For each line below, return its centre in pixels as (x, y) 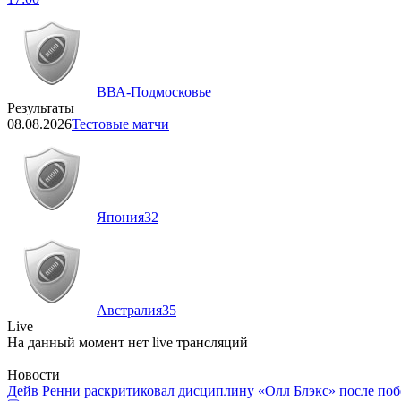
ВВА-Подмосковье (154, 92)
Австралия (129, 311)
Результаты (41, 108)
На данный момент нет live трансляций (128, 343)
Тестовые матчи (120, 124)
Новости (34, 375)
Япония (120, 218)
